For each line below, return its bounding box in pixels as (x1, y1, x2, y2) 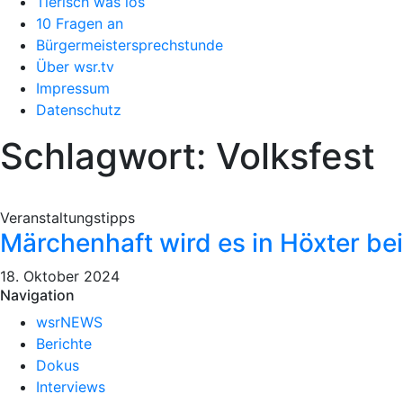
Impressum (36, 79, 110, 97)
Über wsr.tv (36, 58, 114, 76)
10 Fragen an (36, 14, 123, 32)
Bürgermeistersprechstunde (36, 36, 223, 54)
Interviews (36, 378, 105, 396)
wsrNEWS (36, 313, 103, 331)
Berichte (36, 335, 92, 353)
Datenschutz (36, 101, 121, 119)
